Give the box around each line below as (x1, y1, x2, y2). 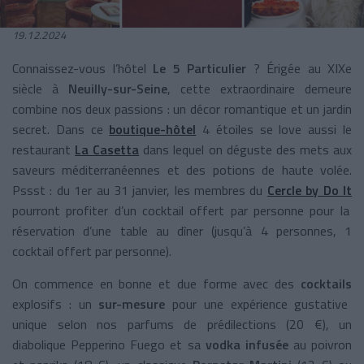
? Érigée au (246, 58, 327, 78)
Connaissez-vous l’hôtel (12, 58, 153, 78)
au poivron (288, 334, 352, 354)
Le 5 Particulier (153, 58, 246, 78)
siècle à (12, 78, 68, 98)
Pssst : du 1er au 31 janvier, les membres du (12, 180, 267, 200)
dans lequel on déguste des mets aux (143, 139, 353, 159)
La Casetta (75, 139, 140, 159)
